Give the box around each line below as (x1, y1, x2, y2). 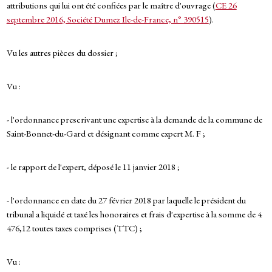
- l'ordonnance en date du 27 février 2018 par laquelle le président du (6, 194, 246, 206)
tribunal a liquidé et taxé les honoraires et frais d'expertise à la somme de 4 (6, 208, 262, 220)
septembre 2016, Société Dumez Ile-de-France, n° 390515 (6, 13, 209, 25)
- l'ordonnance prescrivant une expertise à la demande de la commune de (6, 114, 262, 126)
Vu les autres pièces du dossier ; (6, 47, 118, 59)
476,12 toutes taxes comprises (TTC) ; (6, 222, 142, 234)
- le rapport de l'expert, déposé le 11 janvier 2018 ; (6, 161, 180, 173)
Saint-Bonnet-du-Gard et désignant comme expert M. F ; (6, 127, 205, 140)
